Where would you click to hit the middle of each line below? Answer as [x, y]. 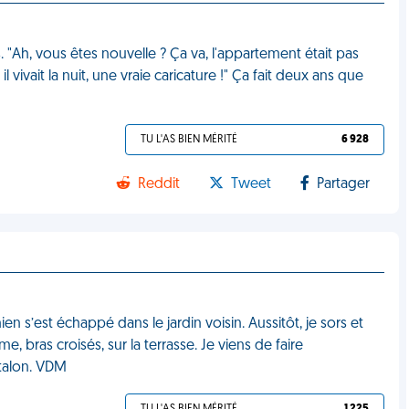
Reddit [159, 184]
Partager [344, 184]
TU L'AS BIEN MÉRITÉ [189, 140]
